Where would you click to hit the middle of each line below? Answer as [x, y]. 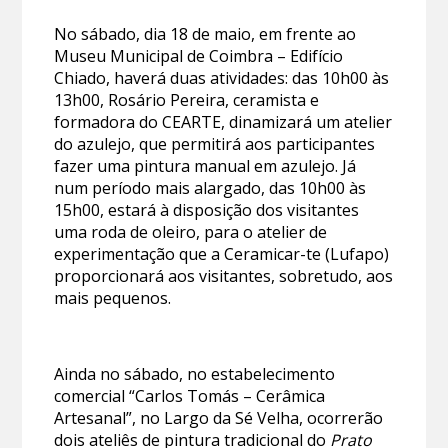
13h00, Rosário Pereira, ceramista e [187, 99]
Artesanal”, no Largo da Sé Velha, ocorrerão [219, 417]
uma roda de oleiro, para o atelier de [191, 231]
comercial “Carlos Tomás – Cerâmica [190, 395]
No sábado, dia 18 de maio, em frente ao [205, 33]
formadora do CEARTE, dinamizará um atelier [223, 121]
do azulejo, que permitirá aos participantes [215, 143]
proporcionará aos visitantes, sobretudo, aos [224, 275]
